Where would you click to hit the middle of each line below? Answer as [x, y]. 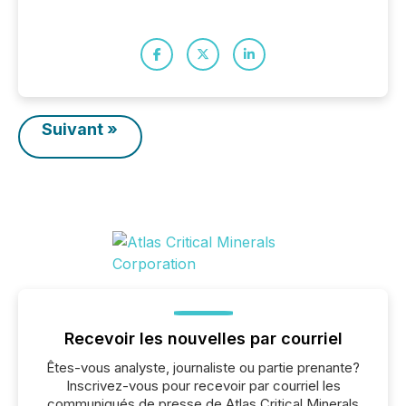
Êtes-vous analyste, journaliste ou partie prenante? [203, 367]
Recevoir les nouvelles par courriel [203, 338]
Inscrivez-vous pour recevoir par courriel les [203, 386]
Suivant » [80, 129]
